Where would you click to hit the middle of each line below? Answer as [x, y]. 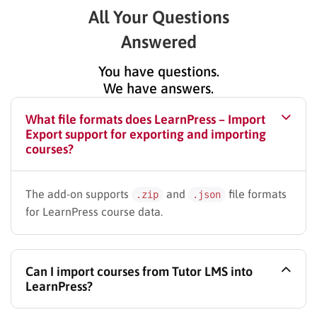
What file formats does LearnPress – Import [145, 119]
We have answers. [158, 88]
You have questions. [158, 71]
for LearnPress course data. [94, 211]
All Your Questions [158, 17]
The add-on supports [79, 194]
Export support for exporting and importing [146, 134]
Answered [158, 41]
